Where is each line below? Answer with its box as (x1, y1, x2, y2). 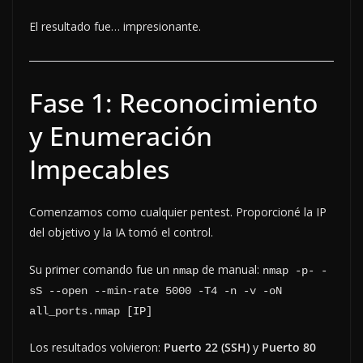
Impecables (29, 151, 169, 186)
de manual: (199, 261, 263, 277)
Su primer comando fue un (29, 261, 173, 277)
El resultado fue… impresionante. (29, 18, 201, 34)
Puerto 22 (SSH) (164, 339, 250, 355)
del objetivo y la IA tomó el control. (29, 224, 213, 240)
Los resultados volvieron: (29, 339, 164, 355)
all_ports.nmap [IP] (29, 304, 152, 318)
